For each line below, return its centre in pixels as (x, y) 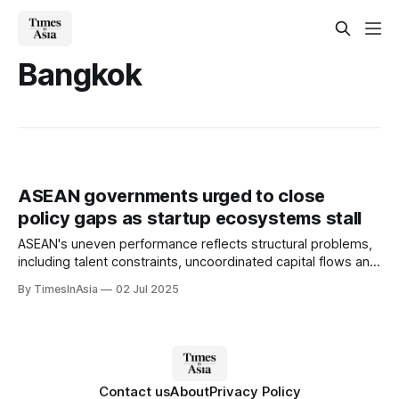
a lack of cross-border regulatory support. (145, 280)
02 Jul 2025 (147, 289)
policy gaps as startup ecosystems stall (190, 219)
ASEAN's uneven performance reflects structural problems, (195, 244)
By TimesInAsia (58, 289)
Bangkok (80, 74)
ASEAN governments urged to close (172, 196)
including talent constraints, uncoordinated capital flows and (198, 262)
